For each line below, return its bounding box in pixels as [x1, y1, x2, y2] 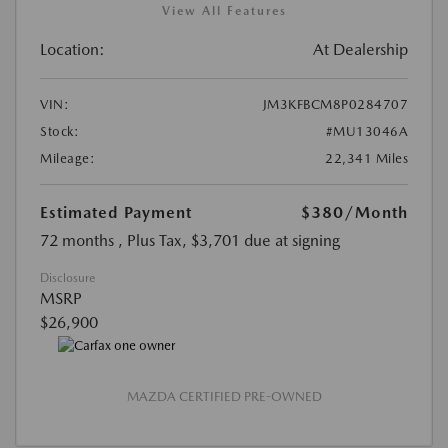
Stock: [40, 123, 79, 139]
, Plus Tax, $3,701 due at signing [118, 230, 340, 250]
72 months [40, 230, 114, 250]
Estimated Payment [40, 202, 192, 222]
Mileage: [40, 150, 95, 166]
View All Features [161, 3, 287, 18]
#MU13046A [325, 123, 408, 139]
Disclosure [40, 270, 95, 285]
